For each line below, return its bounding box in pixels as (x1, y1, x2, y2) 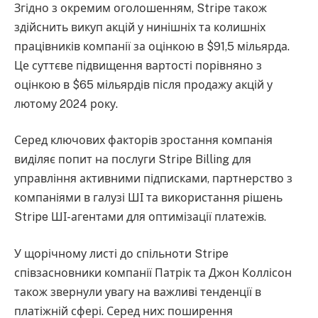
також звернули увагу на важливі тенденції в (14, 285, 261, 299)
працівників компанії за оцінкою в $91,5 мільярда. (14, 39, 290, 53)
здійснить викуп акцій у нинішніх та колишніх (14, 20, 265, 34)
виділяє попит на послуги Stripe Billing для (14, 153, 251, 167)
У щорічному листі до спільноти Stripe (14, 246, 229, 261)
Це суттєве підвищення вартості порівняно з (14, 58, 262, 72)
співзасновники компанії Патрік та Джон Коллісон (14, 265, 292, 280)
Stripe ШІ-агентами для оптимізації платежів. (14, 210, 266, 224)
